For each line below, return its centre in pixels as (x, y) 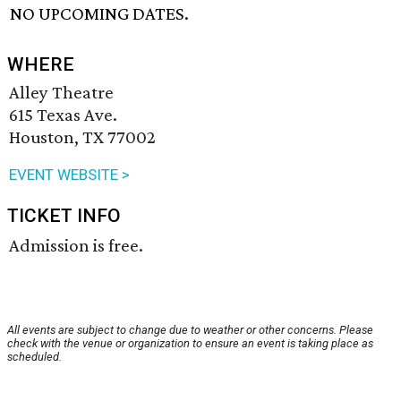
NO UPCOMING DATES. (100, 14)
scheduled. (34, 357)
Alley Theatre (61, 93)
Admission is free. (76, 246)
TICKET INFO (64, 216)
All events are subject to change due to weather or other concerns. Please (190, 330)
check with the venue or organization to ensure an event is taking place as (190, 344)
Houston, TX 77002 (82, 137)
